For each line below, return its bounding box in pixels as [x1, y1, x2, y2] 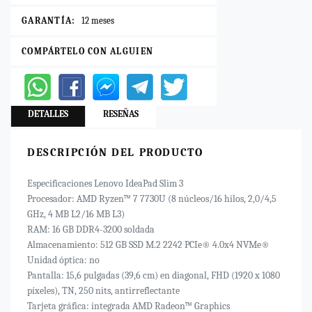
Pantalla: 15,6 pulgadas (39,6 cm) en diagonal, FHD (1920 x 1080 [27, 270, 280, 281]
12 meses [81, 15, 114, 26]
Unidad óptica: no [27, 255, 100, 265]
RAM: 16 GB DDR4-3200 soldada [27, 224, 155, 235]
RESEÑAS [103, 109, 139, 120]
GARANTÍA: [22, 15, 76, 26]
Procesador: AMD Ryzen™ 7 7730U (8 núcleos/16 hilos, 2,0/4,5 [27, 194, 276, 204]
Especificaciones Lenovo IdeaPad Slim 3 [27, 178, 183, 189]
